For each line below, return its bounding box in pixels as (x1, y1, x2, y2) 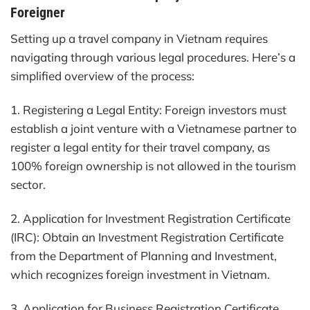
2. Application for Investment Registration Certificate (10, 210, 291, 226)
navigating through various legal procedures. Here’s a (10, 49, 295, 64)
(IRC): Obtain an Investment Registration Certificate (10, 229, 284, 244)
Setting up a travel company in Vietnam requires (10, 30, 268, 46)
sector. (10, 176, 46, 192)
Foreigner (10, 4, 65, 21)
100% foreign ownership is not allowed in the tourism (10, 158, 296, 173)
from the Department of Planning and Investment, (10, 248, 277, 263)
